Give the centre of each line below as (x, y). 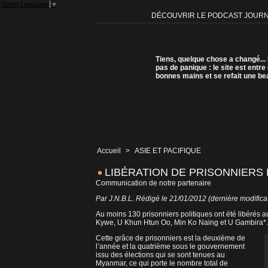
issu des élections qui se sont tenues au (160, 255)
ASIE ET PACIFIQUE (168, 151)
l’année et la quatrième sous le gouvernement (170, 247)
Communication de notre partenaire (153, 183)
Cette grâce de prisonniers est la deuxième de (170, 238)
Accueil (109, 151)
